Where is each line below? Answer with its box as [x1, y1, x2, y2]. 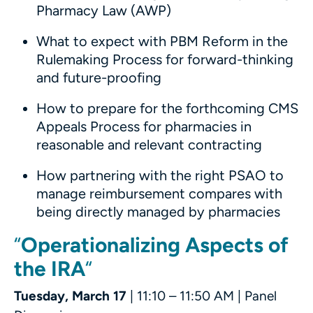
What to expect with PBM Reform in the [36, 32, 288, 50]
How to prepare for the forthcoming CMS [36, 99, 298, 117]
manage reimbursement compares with [36, 184, 282, 202]
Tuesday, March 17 [14, 288, 126, 305]
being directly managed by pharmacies [36, 203, 280, 220]
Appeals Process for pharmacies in [36, 117, 252, 135]
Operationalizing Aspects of [21, 232, 289, 259]
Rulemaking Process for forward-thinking [36, 50, 293, 68]
